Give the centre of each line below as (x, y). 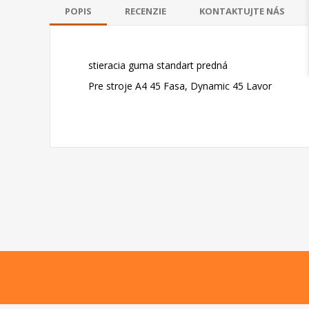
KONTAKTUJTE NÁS (242, 11)
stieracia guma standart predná (151, 65)
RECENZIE (146, 11)
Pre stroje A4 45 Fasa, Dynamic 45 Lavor (173, 86)
